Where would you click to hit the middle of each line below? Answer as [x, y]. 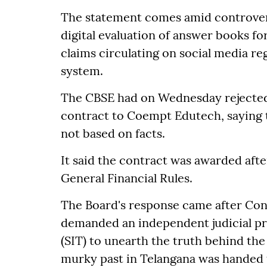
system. [82, 70]
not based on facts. [113, 133]
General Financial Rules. [127, 178]
